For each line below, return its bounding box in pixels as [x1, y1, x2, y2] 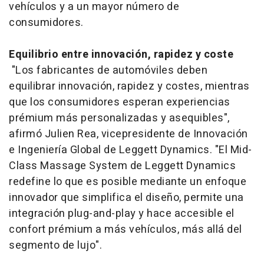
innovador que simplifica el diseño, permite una [9, 189, 244, 206]
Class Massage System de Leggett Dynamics [9, 157, 236, 174]
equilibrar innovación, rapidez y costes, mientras [9, 78, 250, 94]
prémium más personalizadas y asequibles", [9, 110, 230, 126]
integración [9, 205, 68, 222]
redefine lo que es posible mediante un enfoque [9, 173, 246, 190]
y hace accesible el [136, 205, 235, 222]
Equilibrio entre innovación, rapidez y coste [9, 46, 233, 62]
